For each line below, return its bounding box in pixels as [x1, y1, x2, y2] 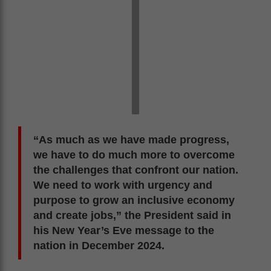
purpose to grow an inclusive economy [33, 194, 235, 206]
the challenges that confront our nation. [33, 163, 238, 176]
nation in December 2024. [33, 239, 165, 252]
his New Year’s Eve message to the [33, 224, 214, 237]
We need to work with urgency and [33, 178, 212, 191]
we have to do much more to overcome [33, 148, 235, 161]
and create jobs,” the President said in [33, 209, 231, 221]
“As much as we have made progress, [33, 133, 229, 146]
